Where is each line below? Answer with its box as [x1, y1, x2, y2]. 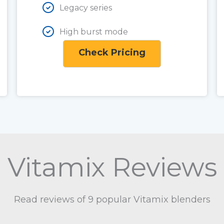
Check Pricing [78, 46, 145, 58]
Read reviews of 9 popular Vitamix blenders [13, 194, 210, 205]
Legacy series [59, 2, 112, 12]
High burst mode [59, 26, 128, 36]
